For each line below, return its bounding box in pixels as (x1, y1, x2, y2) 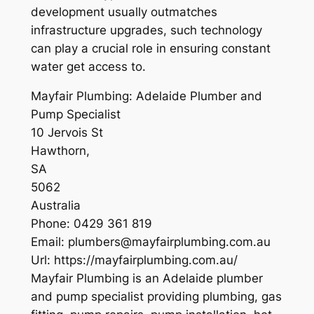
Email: (30, 235, 68, 250)
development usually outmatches (30, 4, 217, 19)
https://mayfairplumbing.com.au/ (53, 253, 238, 268)
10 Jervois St (30, 125, 103, 140)
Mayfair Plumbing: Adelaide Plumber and (30, 89, 262, 104)
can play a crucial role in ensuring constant (30, 41, 271, 55)
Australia (30, 198, 81, 213)
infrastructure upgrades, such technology (30, 22, 262, 37)
